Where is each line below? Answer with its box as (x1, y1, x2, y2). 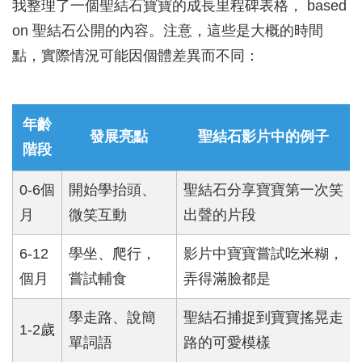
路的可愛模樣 (183, 335, 271, 351)
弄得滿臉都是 (183, 271, 271, 288)
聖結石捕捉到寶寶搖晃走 (183, 309, 343, 326)
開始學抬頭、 (69, 182, 156, 199)
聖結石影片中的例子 (197, 128, 329, 145)
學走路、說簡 (69, 309, 156, 326)
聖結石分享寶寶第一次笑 (183, 182, 343, 199)
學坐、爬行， (69, 246, 156, 263)
